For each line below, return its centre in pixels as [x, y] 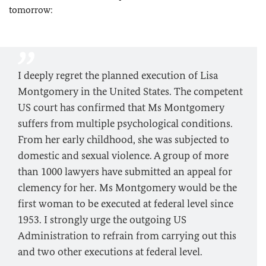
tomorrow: [31, 10]
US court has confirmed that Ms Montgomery [121, 107]
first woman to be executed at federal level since [126, 204]
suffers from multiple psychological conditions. [125, 123]
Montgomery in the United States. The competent [130, 91]
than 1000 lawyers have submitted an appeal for [125, 172]
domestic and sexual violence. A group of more [123, 156]
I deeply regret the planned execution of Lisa [118, 75]
